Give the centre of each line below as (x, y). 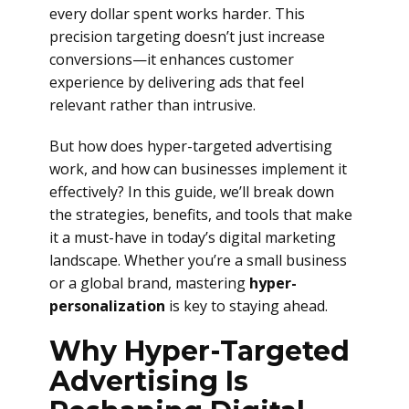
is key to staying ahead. (246, 306)
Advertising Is (149, 381)
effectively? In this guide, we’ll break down (192, 192)
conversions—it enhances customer (172, 59)
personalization (107, 306)
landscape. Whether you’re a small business (198, 260)
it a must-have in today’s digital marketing (193, 237)
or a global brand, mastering (149, 283)
